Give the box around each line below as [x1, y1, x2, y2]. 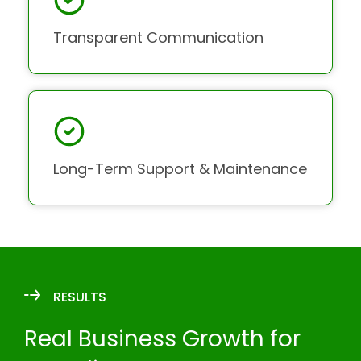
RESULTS [52, 288, 106, 306]
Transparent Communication [53, 27, 263, 48]
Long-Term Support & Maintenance [53, 159, 307, 179]
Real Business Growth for [24, 323, 301, 355]
